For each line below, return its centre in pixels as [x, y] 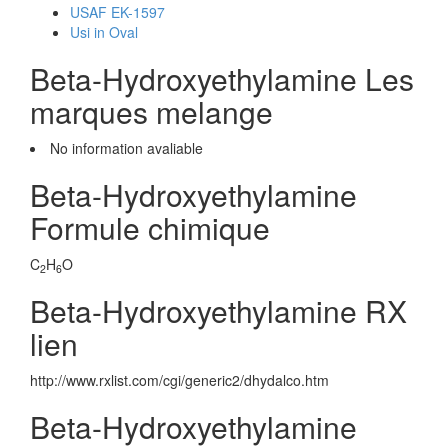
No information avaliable [126, 148]
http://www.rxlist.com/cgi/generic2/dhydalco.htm [179, 380]
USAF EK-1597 [117, 12]
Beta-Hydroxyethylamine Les [222, 78]
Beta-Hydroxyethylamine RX [218, 310]
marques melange [151, 111]
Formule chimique [150, 227]
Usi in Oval [104, 32]
